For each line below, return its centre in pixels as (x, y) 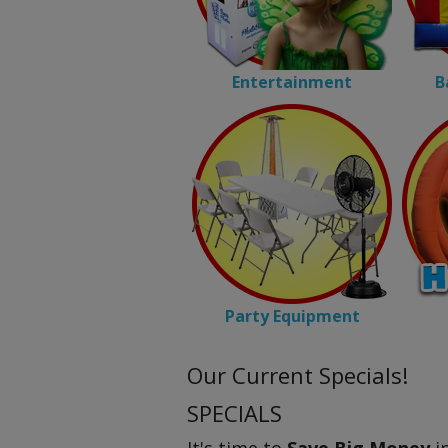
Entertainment (292, 82)
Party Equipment (292, 316)
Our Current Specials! (297, 375)
